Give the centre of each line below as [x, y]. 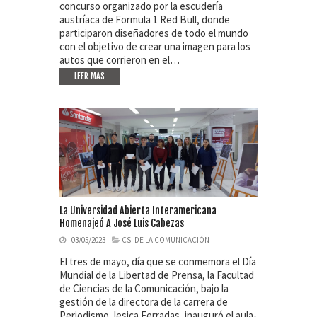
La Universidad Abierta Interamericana [138, 211]
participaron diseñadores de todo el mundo [154, 33]
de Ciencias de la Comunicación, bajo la [144, 289]
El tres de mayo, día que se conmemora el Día [158, 262]
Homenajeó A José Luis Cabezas [122, 224]
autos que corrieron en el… [120, 60]
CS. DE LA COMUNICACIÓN [166, 240]
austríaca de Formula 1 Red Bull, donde [145, 20]
